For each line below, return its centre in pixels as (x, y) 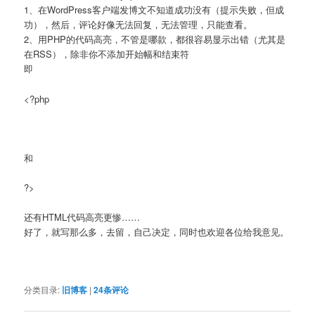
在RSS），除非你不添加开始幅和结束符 (107, 54)
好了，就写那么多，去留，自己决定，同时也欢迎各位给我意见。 (157, 232)
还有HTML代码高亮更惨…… (82, 217)
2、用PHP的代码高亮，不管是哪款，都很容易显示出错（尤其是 (155, 39)
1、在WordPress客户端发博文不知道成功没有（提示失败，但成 (154, 10)
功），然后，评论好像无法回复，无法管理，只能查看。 (139, 25)
